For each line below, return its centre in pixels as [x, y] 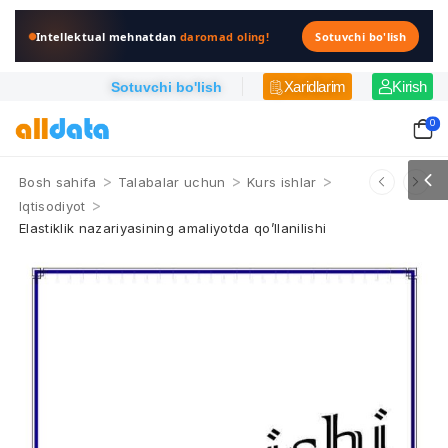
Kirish [409, 86]
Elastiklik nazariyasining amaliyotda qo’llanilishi [173, 228]
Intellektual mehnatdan [108, 36]
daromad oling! [224, 36]
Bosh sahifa [58, 182]
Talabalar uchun [171, 182]
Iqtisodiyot [52, 206]
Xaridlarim [314, 86]
